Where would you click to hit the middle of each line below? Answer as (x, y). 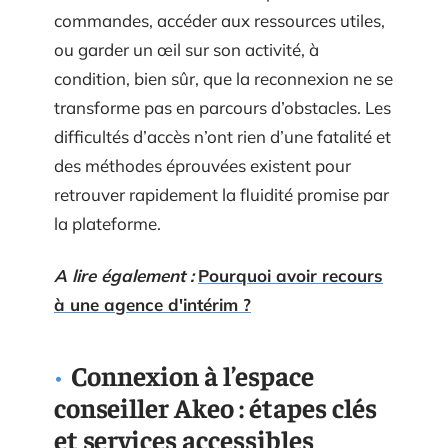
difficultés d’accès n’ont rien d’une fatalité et (222, 136)
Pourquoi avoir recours (290, 275)
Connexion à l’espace (192, 374)
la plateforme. (107, 223)
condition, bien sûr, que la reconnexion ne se (223, 78)
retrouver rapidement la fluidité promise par (221, 194)
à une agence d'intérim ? (152, 304)
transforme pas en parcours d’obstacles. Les (222, 107)
